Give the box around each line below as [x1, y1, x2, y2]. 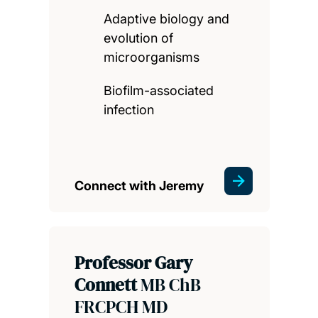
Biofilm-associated [104, 83, 214, 99]
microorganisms [104, 50, 200, 65]
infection [104, 102, 155, 118]
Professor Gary [74, 251, 192, 275]
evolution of [104, 31, 174, 46]
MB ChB [140, 273, 201, 297]
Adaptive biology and [104, 11, 230, 27]
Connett [74, 273, 141, 297]
